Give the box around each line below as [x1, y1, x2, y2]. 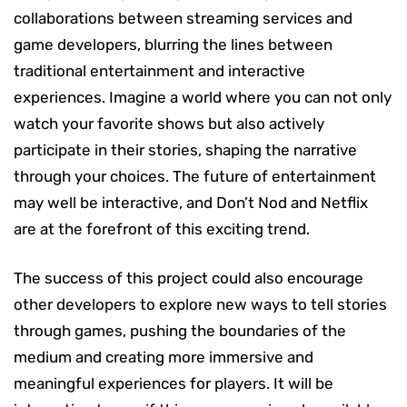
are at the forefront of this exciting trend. [14, 219, 310, 238]
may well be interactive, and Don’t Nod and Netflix [14, 193, 368, 212]
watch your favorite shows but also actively [14, 114, 324, 133]
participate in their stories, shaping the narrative [14, 140, 357, 159]
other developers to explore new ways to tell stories [14, 294, 387, 313]
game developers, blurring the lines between [14, 35, 333, 54]
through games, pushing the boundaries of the [14, 321, 346, 340]
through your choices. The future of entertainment [14, 166, 376, 185]
